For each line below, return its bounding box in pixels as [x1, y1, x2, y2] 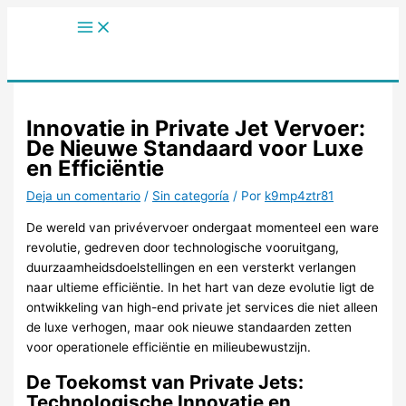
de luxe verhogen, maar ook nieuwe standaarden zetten [26, 319, 353, 334]
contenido [6, 42, 64, 56]
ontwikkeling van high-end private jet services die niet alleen [26, 299, 379, 314]
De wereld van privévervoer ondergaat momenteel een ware [26, 219, 380, 235]
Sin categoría [152, 188, 230, 204]
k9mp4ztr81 [265, 188, 334, 204]
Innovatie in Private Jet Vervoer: [26, 115, 366, 142]
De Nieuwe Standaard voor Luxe [26, 135, 364, 162]
